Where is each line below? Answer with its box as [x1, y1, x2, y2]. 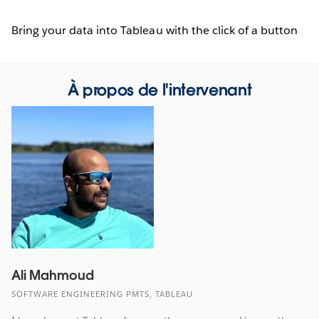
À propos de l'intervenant [67, 79, 252, 100]
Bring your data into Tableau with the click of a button [11, 22, 298, 38]
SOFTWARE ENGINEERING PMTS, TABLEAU [11, 288, 193, 300]
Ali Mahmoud [11, 266, 94, 283]
